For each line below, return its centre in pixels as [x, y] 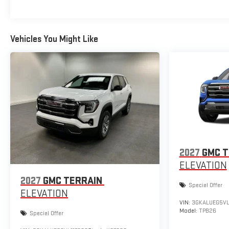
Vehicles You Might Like [54, 39]
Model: [189, 211]
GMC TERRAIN [73, 181]
